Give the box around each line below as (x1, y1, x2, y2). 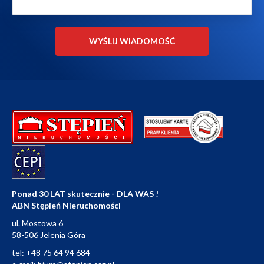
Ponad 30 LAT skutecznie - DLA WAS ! (12, 188, 159, 199)
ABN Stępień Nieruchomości (12, 200, 121, 210)
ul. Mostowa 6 (12, 217, 63, 228)
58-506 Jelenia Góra (12, 229, 85, 240)
